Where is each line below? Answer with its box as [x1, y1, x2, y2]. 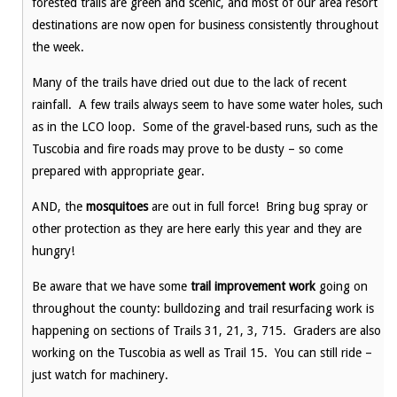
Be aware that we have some [32, 279, 191, 293]
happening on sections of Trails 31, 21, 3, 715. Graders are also [32, 323, 381, 338]
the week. [32, 40, 88, 54]
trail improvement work [191, 279, 315, 293]
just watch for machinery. [32, 368, 172, 382]
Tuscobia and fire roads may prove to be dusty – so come [32, 142, 343, 156]
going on [315, 279, 368, 293]
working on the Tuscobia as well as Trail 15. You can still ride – [32, 346, 372, 360]
